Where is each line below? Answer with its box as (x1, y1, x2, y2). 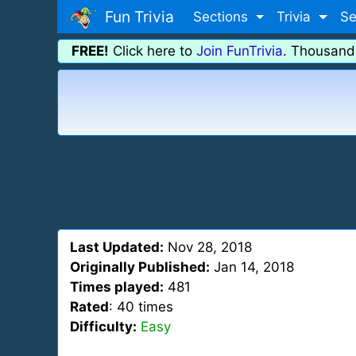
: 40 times (109, 299, 173, 315)
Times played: (70, 279, 164, 295)
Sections (193, 8, 252, 25)
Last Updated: (70, 239, 164, 255)
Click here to (109, 43, 196, 59)
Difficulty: (70, 319, 137, 335)
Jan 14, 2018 (210, 259, 294, 275)
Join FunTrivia (196, 43, 283, 59)
